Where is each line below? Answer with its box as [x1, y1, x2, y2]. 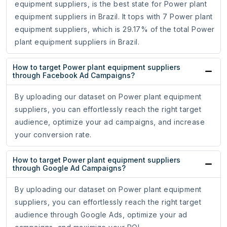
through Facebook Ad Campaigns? [13, 71, 135, 80]
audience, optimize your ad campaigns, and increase [15, 118, 205, 127]
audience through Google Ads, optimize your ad [15, 210, 187, 219]
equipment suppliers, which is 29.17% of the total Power [15, 25, 215, 34]
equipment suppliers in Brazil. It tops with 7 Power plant [15, 12, 213, 21]
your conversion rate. [15, 130, 92, 139]
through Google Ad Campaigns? [13, 164, 126, 173]
